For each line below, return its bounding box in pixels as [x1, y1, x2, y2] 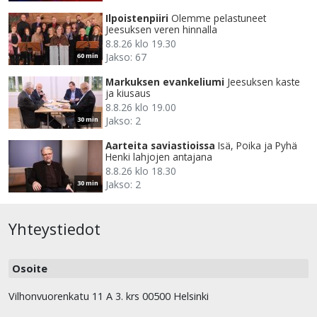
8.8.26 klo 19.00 [105, 100, 176, 115]
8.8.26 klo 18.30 [105, 164, 176, 178]
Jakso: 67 [105, 50, 146, 64]
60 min [77, 51, 98, 61]
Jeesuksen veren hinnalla [105, 23, 217, 37]
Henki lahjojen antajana [105, 150, 212, 164]
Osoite [12, 262, 47, 276]
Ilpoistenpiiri [105, 11, 168, 25]
